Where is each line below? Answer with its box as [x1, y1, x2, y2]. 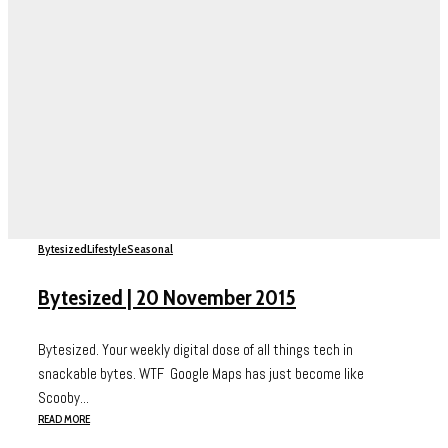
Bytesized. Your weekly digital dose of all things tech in [38, 340, 353, 360]
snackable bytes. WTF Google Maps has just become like [38, 364, 364, 384]
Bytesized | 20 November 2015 [38, 284, 296, 312]
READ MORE [38, 412, 90, 427]
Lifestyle [87, 241, 127, 257]
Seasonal [127, 241, 173, 257]
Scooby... [38, 388, 89, 408]
